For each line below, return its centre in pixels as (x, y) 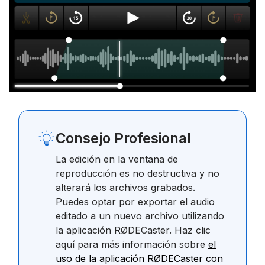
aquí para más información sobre (132, 245)
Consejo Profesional (123, 138)
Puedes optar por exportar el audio (135, 202)
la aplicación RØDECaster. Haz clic (133, 230)
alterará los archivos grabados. (125, 188)
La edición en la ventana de (117, 159)
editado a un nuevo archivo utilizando (140, 216)
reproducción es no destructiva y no (138, 174)
